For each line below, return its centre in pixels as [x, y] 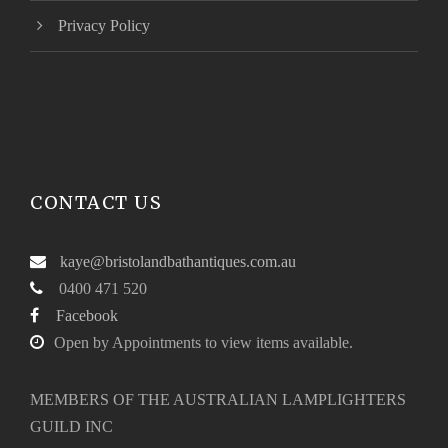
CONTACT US [96, 202]
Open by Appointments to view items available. [203, 342]
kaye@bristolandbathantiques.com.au [178, 261]
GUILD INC [71, 426]
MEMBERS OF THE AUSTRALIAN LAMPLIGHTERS [218, 399]
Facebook [87, 315]
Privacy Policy [104, 25]
